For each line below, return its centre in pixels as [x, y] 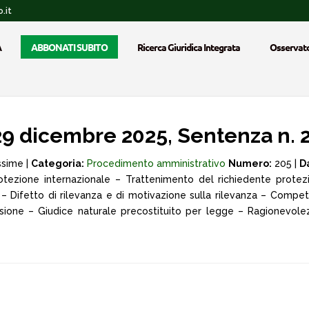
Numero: [250, 163]
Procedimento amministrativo [156, 163]
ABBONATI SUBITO [69, 47]
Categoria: [58, 163]
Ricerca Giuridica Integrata [189, 47]
